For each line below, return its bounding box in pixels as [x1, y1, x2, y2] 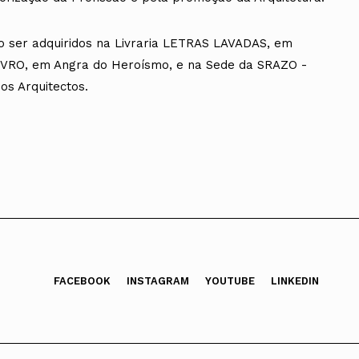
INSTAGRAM [127, 274, 189, 287]
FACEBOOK [54, 274, 111, 287]
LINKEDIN [271, 274, 319, 287]
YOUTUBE [205, 274, 255, 287]
